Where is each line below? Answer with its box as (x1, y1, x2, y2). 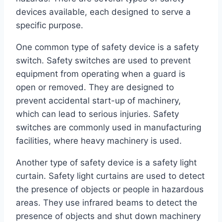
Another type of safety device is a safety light (16, 158, 197, 168)
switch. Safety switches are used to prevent (16, 55, 191, 66)
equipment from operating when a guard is (16, 69, 185, 79)
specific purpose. (16, 20, 83, 31)
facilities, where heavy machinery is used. (16, 136, 182, 146)
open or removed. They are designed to (16, 82, 174, 93)
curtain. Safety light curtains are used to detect (16, 171, 205, 181)
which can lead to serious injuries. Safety (16, 109, 179, 119)
